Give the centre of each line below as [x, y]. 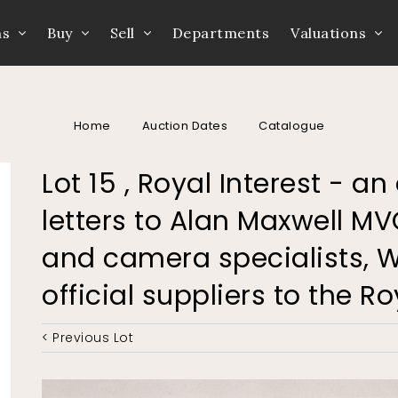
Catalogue [292, 125]
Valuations [329, 33]
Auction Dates [184, 125]
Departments [221, 33]
